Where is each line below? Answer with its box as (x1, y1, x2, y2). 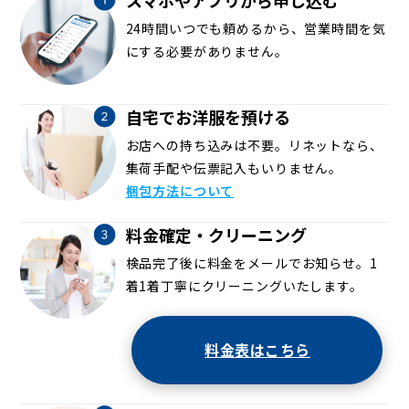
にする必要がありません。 (125, 41, 288, 60)
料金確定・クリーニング (125, 222, 307, 246)
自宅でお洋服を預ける (125, 104, 290, 129)
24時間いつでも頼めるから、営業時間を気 (125, 18, 386, 37)
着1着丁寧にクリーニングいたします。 (125, 276, 363, 295)
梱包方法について (125, 181, 235, 200)
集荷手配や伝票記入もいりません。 (125, 158, 343, 177)
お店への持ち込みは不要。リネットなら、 (125, 135, 383, 154)
